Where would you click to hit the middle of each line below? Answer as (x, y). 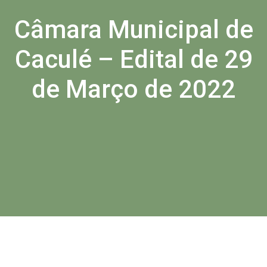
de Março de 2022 (133, 89)
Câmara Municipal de (133, 30)
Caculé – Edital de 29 (133, 59)
